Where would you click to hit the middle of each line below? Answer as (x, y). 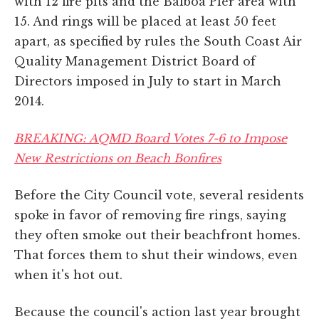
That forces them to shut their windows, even (156, 255)
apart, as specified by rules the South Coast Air (158, 41)
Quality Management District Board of (135, 61)
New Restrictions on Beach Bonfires (118, 158)
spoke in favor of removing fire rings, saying (150, 215)
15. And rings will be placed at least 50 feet (145, 21)
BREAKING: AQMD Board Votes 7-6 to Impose (151, 138)
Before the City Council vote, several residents (159, 195)
